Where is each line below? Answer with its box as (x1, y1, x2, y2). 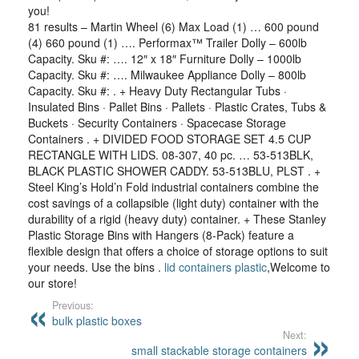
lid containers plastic (164, 259, 267, 275)
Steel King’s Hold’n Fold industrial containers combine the (28, 179, 319, 195)
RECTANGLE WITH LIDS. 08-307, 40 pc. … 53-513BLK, (28, 147, 313, 163)
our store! (28, 275, 77, 291)
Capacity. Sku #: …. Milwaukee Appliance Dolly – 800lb (28, 67, 306, 83)
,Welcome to (267, 259, 330, 275)
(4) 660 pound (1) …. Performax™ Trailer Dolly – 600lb (28, 34, 307, 50)
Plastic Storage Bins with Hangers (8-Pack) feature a (28, 227, 294, 243)
